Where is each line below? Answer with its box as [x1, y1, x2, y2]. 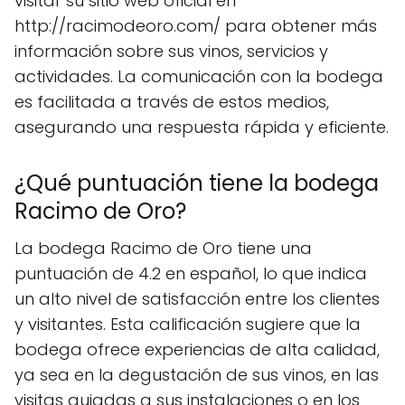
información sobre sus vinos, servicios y [14, 39, 328, 62]
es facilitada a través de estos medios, [14, 89, 329, 113]
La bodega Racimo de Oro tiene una [14, 236, 312, 259]
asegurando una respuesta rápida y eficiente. [14, 115, 389, 138]
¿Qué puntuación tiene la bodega [14, 167, 379, 198]
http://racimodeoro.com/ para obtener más [14, 14, 377, 37]
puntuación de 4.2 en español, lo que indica [14, 261, 367, 285]
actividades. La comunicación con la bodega [14, 64, 383, 88]
